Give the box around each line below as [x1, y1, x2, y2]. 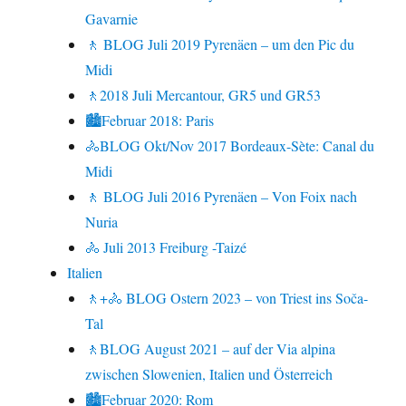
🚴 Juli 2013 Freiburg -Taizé [85, 237, 247, 257]
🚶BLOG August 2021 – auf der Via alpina [85, 339, 336, 359]
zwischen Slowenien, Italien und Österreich [85, 364, 333, 384]
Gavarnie [85, 9, 139, 29]
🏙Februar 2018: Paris [85, 111, 215, 130]
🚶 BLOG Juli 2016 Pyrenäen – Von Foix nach [85, 187, 358, 207]
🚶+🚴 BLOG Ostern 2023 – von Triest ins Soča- [85, 288, 369, 308]
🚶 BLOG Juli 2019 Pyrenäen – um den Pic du [85, 34, 355, 54]
